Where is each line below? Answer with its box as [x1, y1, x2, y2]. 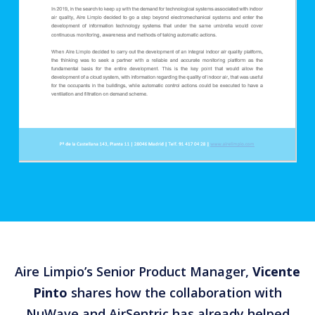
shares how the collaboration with [67, 284, 282, 302]
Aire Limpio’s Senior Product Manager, [15, 263, 252, 281]
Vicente [252, 263, 300, 281]
